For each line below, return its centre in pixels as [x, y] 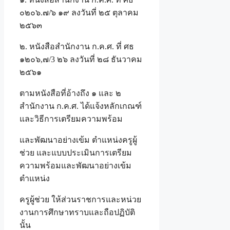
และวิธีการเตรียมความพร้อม [71, 119]
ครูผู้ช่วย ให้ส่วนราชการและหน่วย [80, 200]
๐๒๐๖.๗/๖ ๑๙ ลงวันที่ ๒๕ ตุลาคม [79, 13]
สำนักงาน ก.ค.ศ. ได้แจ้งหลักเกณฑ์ [81, 106]
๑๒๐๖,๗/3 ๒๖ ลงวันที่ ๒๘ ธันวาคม [81, 60]
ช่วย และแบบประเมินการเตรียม [76, 153]
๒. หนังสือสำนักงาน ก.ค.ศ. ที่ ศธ [77, 47]
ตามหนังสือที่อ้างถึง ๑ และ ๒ [70, 93]
